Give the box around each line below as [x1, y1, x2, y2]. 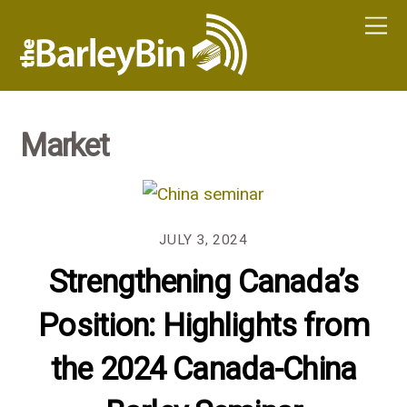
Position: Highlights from [38, 306, 369, 343]
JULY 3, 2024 [159, 231, 248, 248]
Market [20, 127, 109, 164]
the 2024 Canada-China [51, 350, 356, 387]
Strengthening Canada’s [49, 263, 358, 300]
